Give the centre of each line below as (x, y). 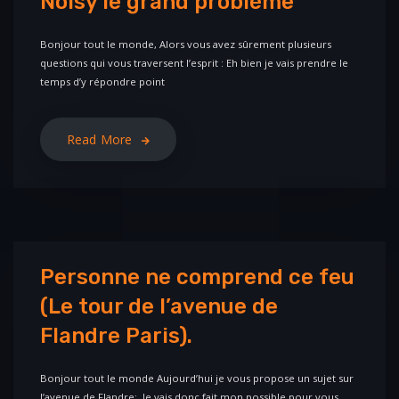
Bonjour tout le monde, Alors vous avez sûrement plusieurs (186, 45)
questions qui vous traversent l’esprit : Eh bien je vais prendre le (194, 63)
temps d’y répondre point (102, 82)
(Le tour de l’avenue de (159, 307)
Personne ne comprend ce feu (197, 277)
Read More (100, 140)
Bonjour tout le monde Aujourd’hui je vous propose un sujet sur (197, 379)
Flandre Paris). (116, 336)
